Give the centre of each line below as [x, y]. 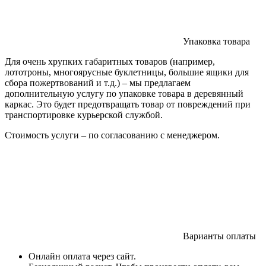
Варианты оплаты [219, 236]
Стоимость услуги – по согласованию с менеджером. [112, 135]
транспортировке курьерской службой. [84, 115]
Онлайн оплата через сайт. [82, 256]
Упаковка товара [216, 41]
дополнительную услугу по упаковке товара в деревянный [124, 94]
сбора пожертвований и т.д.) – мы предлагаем [98, 83]
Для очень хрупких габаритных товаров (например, [110, 61]
